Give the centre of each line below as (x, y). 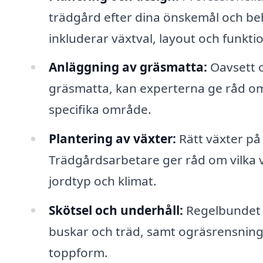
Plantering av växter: (112, 139)
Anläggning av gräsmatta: (128, 67)
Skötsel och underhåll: (116, 210)
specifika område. (100, 109)
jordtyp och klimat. (102, 181)
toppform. (78, 253)
